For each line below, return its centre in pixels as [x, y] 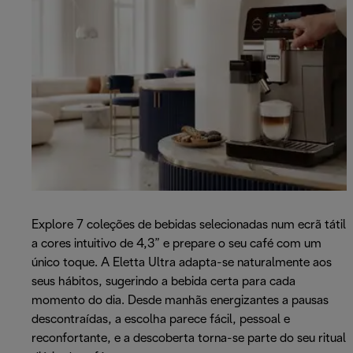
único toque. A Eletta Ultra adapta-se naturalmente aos [182, 263]
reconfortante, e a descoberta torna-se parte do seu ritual [189, 339]
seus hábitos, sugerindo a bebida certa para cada [163, 282]
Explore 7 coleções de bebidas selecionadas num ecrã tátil [189, 225]
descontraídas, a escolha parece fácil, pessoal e [161, 320]
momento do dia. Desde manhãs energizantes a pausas [180, 301]
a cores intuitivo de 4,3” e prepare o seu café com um [176, 244]
